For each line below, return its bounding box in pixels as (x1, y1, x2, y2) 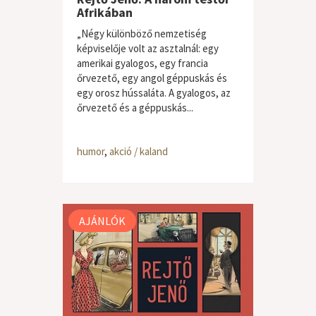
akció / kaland (109, 145, 168, 158)
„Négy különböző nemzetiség (77, 27, 207, 40)
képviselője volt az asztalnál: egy (77, 42, 219, 55)
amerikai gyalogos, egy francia (77, 56, 208, 70)
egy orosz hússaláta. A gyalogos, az (77, 86, 231, 99)
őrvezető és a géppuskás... (77, 101, 193, 114)
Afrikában (77, 4, 133, 20)
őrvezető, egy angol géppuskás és (77, 71, 227, 85)
